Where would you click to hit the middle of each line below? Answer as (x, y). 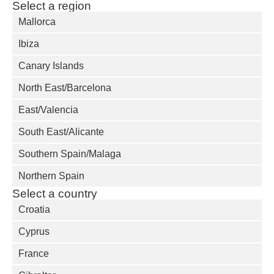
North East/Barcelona (65, 88)
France (34, 254)
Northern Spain (51, 176)
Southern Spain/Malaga (70, 154)
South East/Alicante (61, 132)
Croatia (34, 210)
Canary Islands (51, 66)
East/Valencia (48, 110)
